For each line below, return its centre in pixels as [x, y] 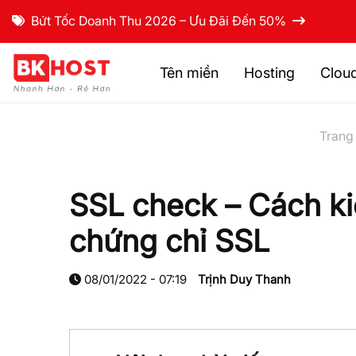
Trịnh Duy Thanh [244, 279]
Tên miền [189, 73]
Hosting [269, 73]
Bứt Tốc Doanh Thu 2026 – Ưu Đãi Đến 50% [159, 21]
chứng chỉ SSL [169, 241]
